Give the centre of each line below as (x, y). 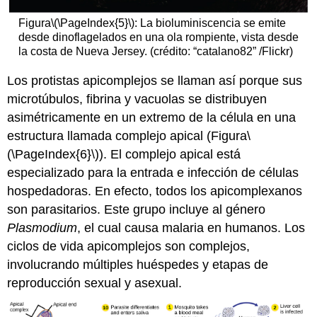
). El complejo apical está (170, 154)
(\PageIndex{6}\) (53, 154)
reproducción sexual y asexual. (95, 283)
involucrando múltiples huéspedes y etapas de (138, 264)
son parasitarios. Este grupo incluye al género (137, 209)
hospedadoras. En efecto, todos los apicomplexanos (155, 191)
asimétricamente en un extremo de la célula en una (152, 117)
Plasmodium (42, 227)
